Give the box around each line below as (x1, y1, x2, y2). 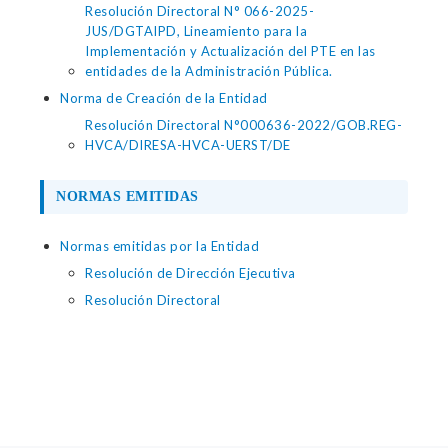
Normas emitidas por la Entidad (60, 238, 259, 254)
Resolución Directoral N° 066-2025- (85, 3, 314, 19)
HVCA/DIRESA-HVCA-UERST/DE (85, 137, 291, 153)
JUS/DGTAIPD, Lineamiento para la (85, 23, 307, 39)
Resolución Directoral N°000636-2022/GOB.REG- (85, 117, 402, 133)
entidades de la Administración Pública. (85, 63, 333, 79)
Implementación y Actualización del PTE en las (85, 43, 376, 59)
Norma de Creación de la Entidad (60, 90, 268, 106)
